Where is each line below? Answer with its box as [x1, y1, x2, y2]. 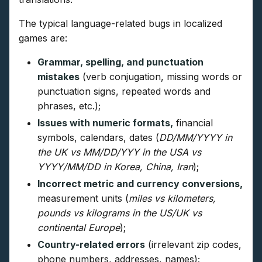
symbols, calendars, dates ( [37, 131, 159, 143]
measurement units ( [37, 192, 129, 204]
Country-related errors [37, 238, 145, 250]
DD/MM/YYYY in [159, 131, 232, 143]
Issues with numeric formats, [37, 116, 173, 129]
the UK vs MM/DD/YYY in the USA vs [37, 146, 201, 158]
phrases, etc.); [37, 99, 101, 112]
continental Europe [37, 221, 120, 233]
